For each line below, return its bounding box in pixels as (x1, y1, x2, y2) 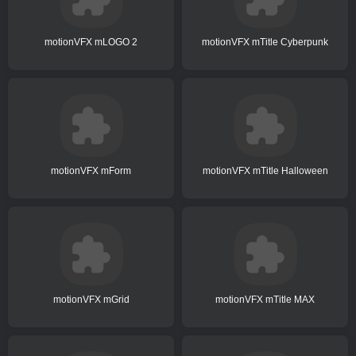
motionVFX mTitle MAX (215, 293, 315, 305)
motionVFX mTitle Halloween (202, 164, 328, 176)
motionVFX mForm (51, 164, 131, 176)
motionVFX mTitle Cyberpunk (202, 36, 328, 48)
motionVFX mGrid (52, 293, 130, 305)
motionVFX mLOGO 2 (44, 36, 137, 48)
